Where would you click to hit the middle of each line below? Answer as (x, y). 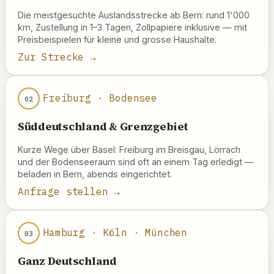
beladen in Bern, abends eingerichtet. (95, 174)
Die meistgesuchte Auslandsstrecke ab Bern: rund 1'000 (134, 15)
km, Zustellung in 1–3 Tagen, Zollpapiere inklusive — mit (132, 28)
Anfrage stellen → (69, 192)
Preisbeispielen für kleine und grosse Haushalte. (117, 40)
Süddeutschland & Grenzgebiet (103, 126)
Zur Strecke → (57, 57)
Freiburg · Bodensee (100, 98)
